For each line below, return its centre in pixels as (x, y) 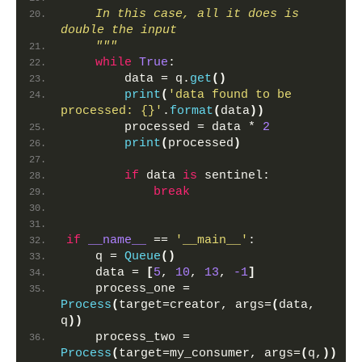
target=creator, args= (195, 305)
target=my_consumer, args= (210, 354)
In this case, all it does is (183, 14)
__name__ (117, 240)
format (192, 111)
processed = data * (164, 127)
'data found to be (230, 95)
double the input (119, 30)
